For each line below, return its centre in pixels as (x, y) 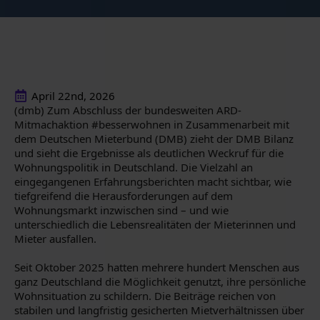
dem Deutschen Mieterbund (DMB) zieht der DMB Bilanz (154, 139)
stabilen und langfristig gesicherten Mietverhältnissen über (159, 310)
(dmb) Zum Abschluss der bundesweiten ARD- (128, 110)
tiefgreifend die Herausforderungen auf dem (124, 196)
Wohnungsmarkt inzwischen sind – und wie (121, 210)
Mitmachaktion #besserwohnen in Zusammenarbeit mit (152, 124)
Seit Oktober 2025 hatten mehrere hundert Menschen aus (157, 267)
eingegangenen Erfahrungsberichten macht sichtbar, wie (153, 181)
